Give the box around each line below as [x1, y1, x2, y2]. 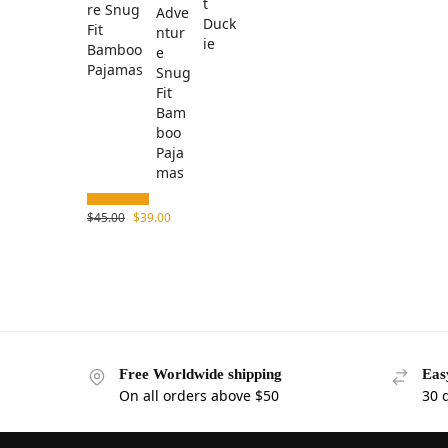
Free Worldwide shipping [119, 365, 282, 382]
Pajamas [87, 59, 143, 79]
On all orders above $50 [119, 386, 279, 406]
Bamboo [87, 39, 142, 59]
